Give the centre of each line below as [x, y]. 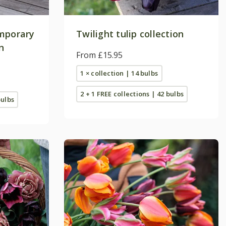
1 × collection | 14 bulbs [119, 73]
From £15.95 [99, 55]
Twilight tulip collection [130, 34]
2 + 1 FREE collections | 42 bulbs [132, 94]
